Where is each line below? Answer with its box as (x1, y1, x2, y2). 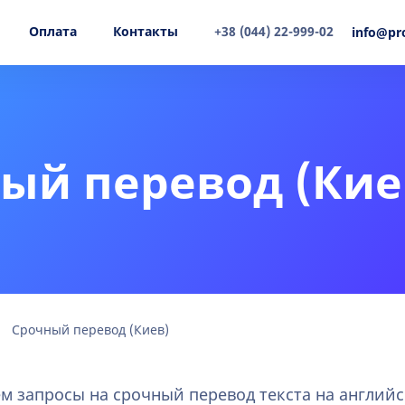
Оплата (29, 24, 77, 40)
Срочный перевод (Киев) (12, 323, 169, 338)
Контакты (113, 24, 178, 40)
